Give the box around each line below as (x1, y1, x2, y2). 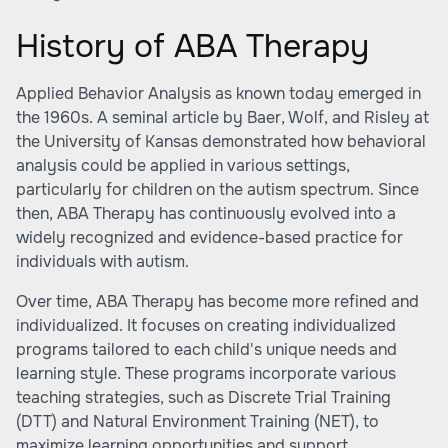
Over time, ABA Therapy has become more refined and (16, 291, 419, 312)
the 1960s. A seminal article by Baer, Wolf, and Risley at (16, 107, 429, 128)
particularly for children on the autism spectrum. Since (16, 179, 419, 200)
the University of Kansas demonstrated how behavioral (16, 131, 426, 152)
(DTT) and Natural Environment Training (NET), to (16, 411, 379, 432)
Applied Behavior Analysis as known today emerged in (16, 83, 421, 104)
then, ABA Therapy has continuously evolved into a (16, 203, 396, 224)
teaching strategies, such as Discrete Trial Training (16, 387, 391, 408)
